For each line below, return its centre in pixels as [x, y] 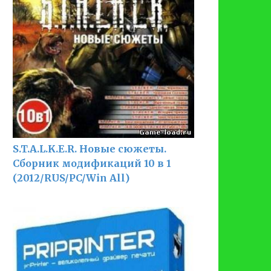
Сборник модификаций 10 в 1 [92, 163]
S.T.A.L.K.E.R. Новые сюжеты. [90, 149]
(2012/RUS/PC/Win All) [71, 178]
